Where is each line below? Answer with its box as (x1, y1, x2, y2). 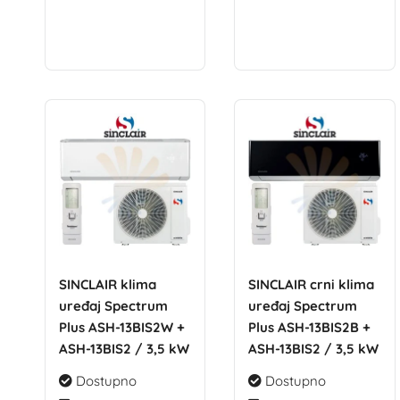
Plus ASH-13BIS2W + (58, 319, 185, 337)
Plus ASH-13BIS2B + (248, 319, 371, 337)
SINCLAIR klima (58, 276, 156, 294)
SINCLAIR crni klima (248, 276, 375, 294)
